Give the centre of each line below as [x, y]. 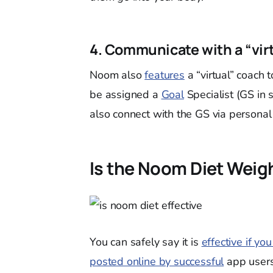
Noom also [117, 75]
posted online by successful [157, 261]
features [165, 75]
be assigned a [126, 94]
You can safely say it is [146, 242]
